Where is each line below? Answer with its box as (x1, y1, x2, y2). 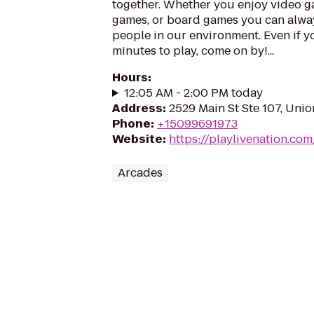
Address (112, 100, 163, 116)
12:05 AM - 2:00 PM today (123, 85, 263, 101)
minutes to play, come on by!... (112, 43, 274, 59)
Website (112, 131, 163, 147)
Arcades (118, 165, 163, 181)
